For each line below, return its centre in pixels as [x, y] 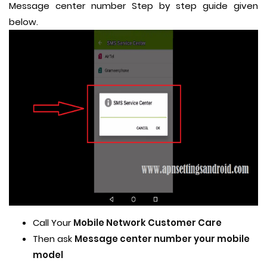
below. [24, 22]
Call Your [53, 223]
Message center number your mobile [162, 239]
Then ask [54, 239]
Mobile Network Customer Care [148, 223]
